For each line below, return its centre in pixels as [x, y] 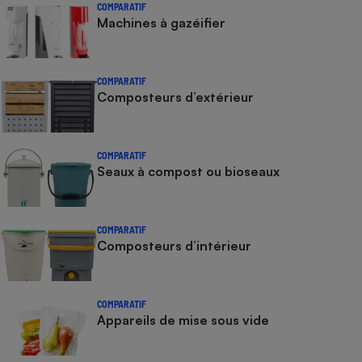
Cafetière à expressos [276, 27]
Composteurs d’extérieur [175, 97]
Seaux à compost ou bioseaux [188, 171]
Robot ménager [276, 189]
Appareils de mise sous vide [183, 320]
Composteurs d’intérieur [174, 246]
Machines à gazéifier [161, 23]
